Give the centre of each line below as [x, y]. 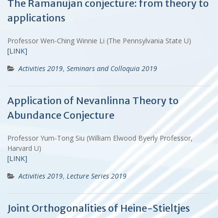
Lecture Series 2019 [97, 176]
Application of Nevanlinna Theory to [93, 100]
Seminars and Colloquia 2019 [112, 68]
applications [36, 18]
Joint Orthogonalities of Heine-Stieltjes [99, 208]
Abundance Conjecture [61, 115]
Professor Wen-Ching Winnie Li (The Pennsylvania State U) [99, 40]
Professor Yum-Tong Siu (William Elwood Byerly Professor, [100, 138]
